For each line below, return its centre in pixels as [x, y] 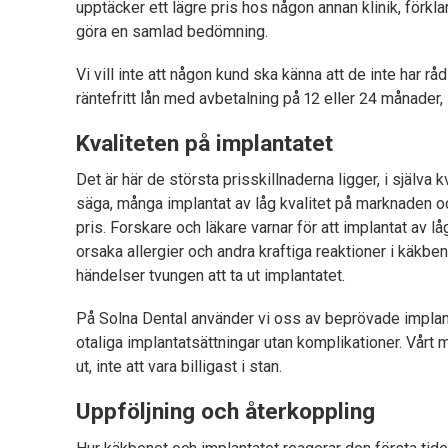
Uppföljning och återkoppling [226, 412]
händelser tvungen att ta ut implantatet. [211, 276]
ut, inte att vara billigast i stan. [179, 367]
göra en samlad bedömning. [172, 31]
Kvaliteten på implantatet [205, 143]
